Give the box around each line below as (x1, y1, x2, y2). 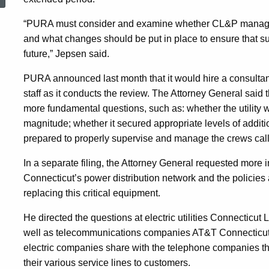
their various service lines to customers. (23, 258, 190, 268)
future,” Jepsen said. (23, 49, 109, 59)
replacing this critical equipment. (23, 188, 160, 198)
